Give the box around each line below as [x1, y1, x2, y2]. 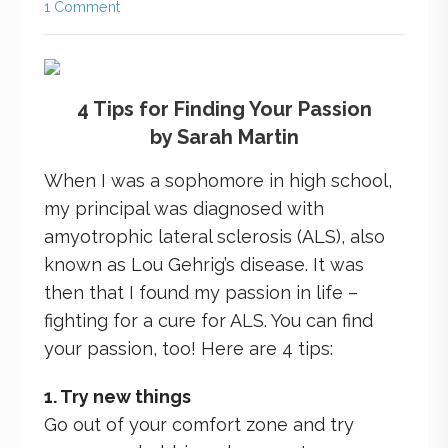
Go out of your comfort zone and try [44, 413, 354, 435]
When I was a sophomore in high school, [44, 169, 392, 191]
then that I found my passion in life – [44, 281, 358, 303]
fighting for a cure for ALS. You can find [44, 309, 373, 331]
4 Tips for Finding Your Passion [76, 96, 372, 121]
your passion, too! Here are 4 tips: [44, 337, 333, 359]
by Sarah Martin [149, 124, 299, 149]
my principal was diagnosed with [44, 197, 324, 219]
